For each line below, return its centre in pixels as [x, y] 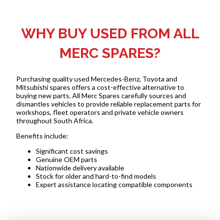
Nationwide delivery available [80, 167]
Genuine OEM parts [66, 159]
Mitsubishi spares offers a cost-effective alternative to [100, 87]
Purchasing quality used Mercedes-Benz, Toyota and [96, 79]
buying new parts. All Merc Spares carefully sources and [101, 95]
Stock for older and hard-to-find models [96, 176]
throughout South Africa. [55, 120]
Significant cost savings [72, 151]
